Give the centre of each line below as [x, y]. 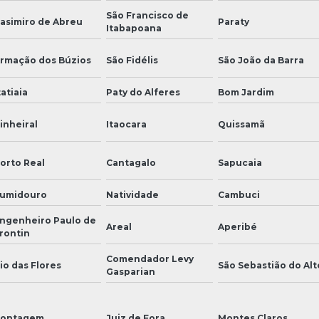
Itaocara [126, 124]
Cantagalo [131, 162]
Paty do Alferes [143, 92]
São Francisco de [147, 15]
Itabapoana [134, 28]
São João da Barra [261, 60]
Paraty [234, 21]
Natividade [132, 194]
